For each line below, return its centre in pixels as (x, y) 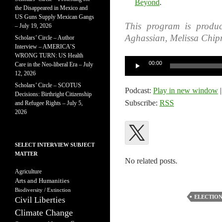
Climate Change (44, 213)
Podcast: (139, 90)
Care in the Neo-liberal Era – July (54, 64)
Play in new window (186, 90)
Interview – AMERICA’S (45, 47)
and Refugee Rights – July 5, (49, 103)
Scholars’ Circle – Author (45, 38)
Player (134, 73)
